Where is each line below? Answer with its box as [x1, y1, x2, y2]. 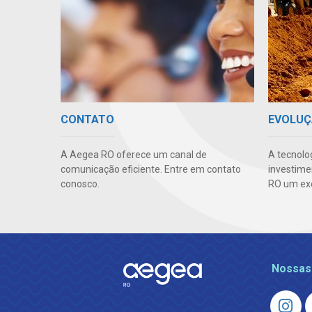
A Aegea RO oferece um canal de [61, 148, 207, 160]
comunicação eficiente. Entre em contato [61, 163, 241, 175]
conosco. [61, 178, 100, 189]
